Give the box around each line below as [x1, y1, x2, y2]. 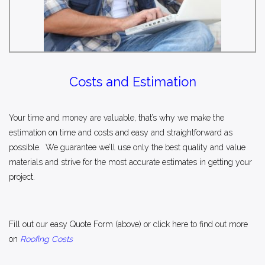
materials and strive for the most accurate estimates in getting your [9, 157, 252, 167]
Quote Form [70, 219, 113, 229]
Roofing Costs [20, 234, 73, 244]
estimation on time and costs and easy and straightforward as [9, 127, 232, 137]
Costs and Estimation [69, 73, 196, 89]
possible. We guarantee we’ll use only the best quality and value [9, 142, 245, 152]
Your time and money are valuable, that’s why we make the [9, 112, 224, 122]
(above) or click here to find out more [113, 219, 248, 229]
